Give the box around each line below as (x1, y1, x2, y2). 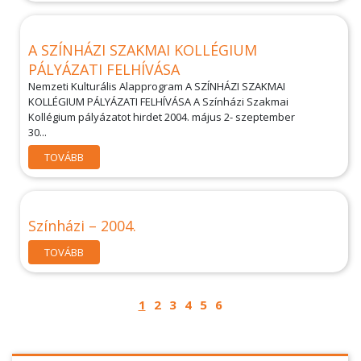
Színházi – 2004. (28, 216, 136, 235)
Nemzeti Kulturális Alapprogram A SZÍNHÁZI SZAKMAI (28, 79, 285, 93)
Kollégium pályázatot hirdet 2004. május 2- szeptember (28, 110, 295, 124)
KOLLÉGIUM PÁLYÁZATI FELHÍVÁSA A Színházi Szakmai (28, 94, 288, 109)
